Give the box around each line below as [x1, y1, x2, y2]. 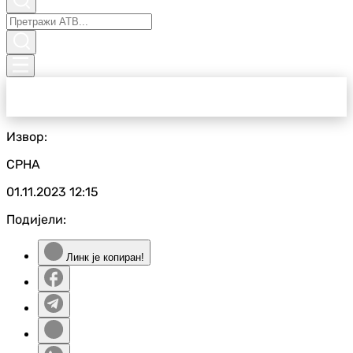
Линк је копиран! [63, 251, 144, 263]
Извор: [6, 129, 47, 144]
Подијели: [6, 212, 66, 227]
